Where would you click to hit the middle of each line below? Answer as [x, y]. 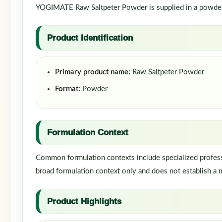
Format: [68, 89]
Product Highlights [84, 201]
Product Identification [90, 38]
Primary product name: [93, 72]
